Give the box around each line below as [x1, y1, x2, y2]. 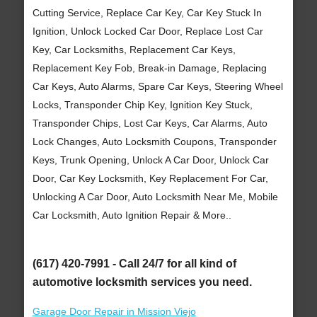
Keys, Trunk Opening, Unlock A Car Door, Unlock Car [32, 154, 269, 166]
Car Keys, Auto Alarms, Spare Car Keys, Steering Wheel [32, 80, 283, 92]
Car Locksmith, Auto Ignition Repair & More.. [32, 209, 231, 221]
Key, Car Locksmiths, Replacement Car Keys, [32, 43, 236, 55]
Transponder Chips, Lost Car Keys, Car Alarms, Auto [32, 117, 267, 129]
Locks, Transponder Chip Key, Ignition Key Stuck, [32, 98, 253, 110]
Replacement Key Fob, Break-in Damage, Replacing [32, 62, 267, 74]
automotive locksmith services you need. [32, 275, 252, 289]
